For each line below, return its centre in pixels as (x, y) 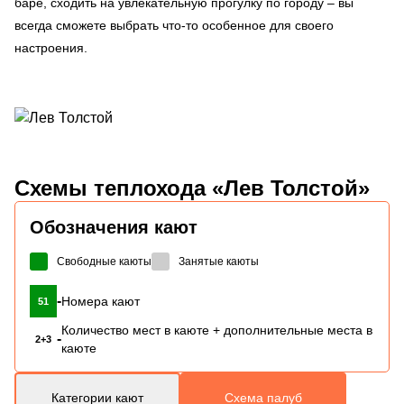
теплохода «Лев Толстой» (229, 188)
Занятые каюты (219, 261)
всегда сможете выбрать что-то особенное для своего (174, 25)
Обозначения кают (114, 227)
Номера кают (101, 301)
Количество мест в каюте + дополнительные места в (217, 330)
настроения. (51, 47)
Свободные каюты (104, 261)
